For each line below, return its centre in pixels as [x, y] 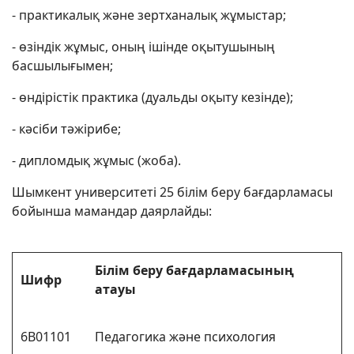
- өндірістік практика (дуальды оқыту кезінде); [153, 97]
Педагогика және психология [185, 337]
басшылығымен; [62, 66]
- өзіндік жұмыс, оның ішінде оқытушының [143, 47]
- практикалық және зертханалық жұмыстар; [149, 15]
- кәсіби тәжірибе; [66, 129]
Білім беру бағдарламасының [194, 270]
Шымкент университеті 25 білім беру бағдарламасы [172, 192]
